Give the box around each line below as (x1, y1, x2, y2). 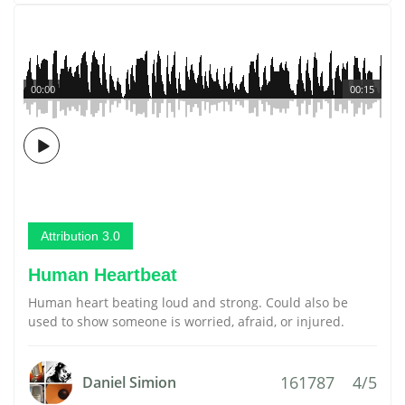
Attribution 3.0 (41, 229, 120, 243)
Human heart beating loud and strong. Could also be (28, 294, 348, 311)
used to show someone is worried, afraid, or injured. (28, 313, 344, 330)
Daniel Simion (82, 372, 176, 392)
